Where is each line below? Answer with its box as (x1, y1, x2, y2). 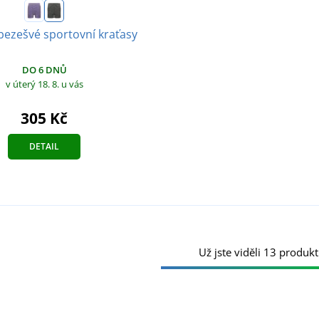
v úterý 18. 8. (5, 77, 61, 90)
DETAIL (29, 140, 59, 152)
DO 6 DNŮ (21, 63, 67, 76)
